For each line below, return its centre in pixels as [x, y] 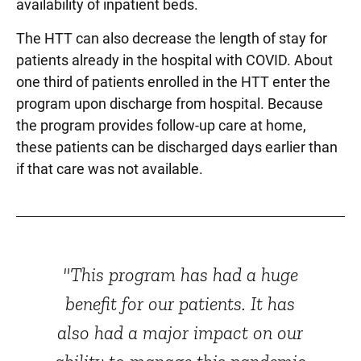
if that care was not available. [110, 169]
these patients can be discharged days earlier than [177, 147]
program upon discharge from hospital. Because [170, 104]
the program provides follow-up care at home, [161, 125]
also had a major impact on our [180, 332]
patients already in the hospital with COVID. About [174, 60]
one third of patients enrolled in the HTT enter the [173, 82]
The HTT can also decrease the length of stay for [172, 38]
